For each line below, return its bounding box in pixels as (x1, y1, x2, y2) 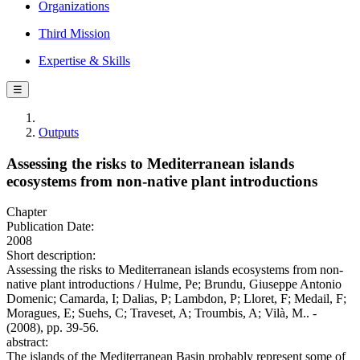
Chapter (6, 205, 47, 219)
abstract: (6, 335, 48, 350)
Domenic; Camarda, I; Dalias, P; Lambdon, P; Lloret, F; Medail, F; (6, 292, 346, 306)
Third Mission (39, 27, 110, 40)
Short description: (6, 248, 96, 263)
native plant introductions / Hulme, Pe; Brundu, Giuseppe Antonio (6, 277, 342, 292)
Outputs (39, 125, 79, 139)
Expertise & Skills (39, 54, 130, 67)
